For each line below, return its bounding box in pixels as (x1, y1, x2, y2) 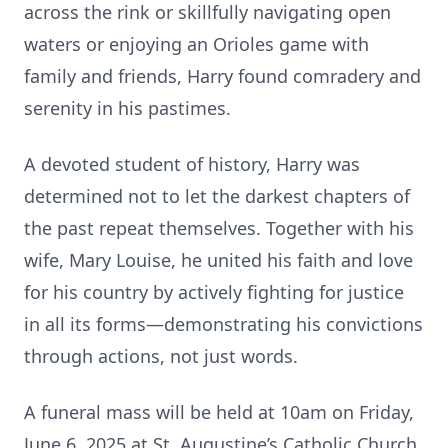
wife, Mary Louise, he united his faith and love (24, 248, 413, 272)
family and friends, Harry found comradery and (24, 64, 421, 88)
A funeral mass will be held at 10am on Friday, (24, 400, 414, 424)
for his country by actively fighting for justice (24, 280, 404, 304)
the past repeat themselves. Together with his (24, 216, 414, 240)
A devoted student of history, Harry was (24, 152, 360, 176)
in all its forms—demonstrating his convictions (24, 312, 423, 336)
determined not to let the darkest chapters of (24, 184, 410, 208)
